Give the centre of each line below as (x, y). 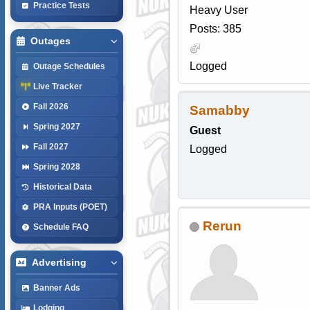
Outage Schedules (69, 66)
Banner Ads (56, 288)
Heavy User (218, 10)
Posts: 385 (215, 29)
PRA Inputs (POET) (70, 207)
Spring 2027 (56, 126)
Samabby (219, 111)
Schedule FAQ (61, 227)
